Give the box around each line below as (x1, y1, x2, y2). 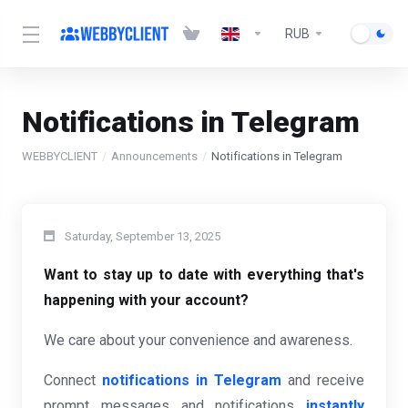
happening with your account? (44, 291, 249, 309)
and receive (281, 372, 364, 389)
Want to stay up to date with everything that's (44, 266, 364, 283)
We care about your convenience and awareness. (44, 331, 352, 349)
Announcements (111, 149, 198, 163)
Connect (44, 372, 102, 389)
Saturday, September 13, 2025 (65, 229, 220, 243)
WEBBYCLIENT (22, 149, 97, 163)
